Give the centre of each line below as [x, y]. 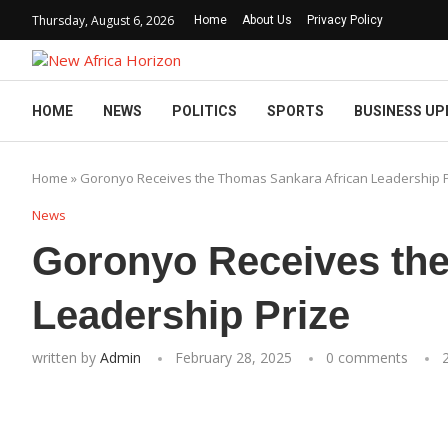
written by [66, 357]
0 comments [367, 357]
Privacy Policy [345, 20]
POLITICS [204, 111]
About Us [267, 20]
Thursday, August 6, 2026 [103, 20]
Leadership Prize [191, 315]
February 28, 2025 [233, 357]
